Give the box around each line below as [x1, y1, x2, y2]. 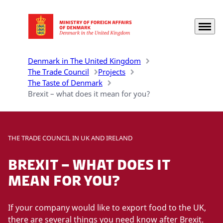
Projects [98, 67, 125, 77]
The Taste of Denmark [28, 78, 103, 88]
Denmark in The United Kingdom [28, 56, 141, 66]
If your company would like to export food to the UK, [8, 202, 206, 213]
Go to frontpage [7, 26, 69, 37]
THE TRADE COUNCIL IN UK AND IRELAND [8, 133, 132, 142]
